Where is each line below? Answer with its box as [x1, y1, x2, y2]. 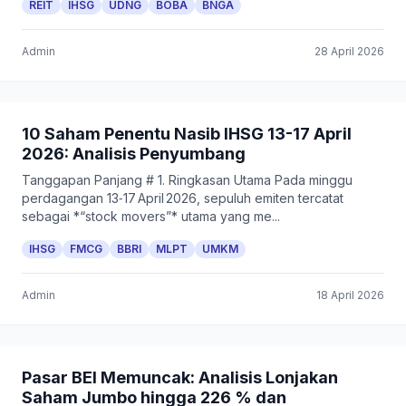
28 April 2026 [314, 44, 384, 58]
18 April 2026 [316, 288, 384, 302]
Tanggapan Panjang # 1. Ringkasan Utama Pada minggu [22, 172, 353, 188]
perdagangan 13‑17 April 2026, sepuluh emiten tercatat [22, 190, 343, 206]
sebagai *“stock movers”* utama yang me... [22, 208, 280, 224]
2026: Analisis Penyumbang [22, 144, 246, 163]
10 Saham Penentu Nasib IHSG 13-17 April [22, 124, 352, 143]
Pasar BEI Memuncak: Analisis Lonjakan [22, 368, 338, 387]
